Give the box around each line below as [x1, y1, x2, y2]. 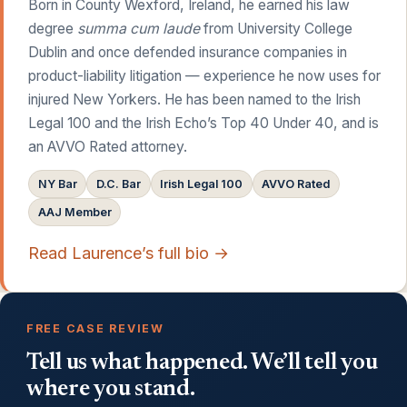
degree [28, 19, 78, 37]
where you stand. [25, 378, 195, 402]
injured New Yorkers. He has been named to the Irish [28, 90, 362, 108]
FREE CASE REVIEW [25, 321, 164, 335]
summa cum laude [77, 19, 201, 37]
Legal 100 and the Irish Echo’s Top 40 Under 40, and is [28, 114, 380, 132]
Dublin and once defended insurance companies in [28, 43, 348, 61]
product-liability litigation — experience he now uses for [28, 66, 382, 84]
